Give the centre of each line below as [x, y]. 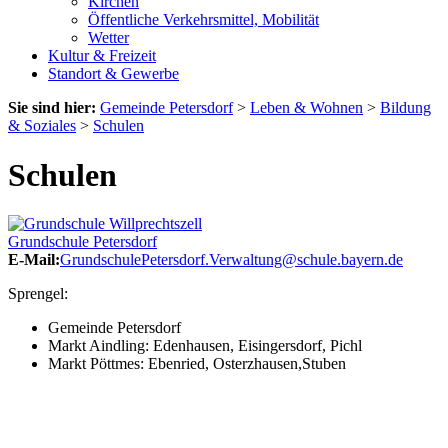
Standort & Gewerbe [113, 74]
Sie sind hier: [52, 108]
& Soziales [42, 126]
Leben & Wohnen [306, 108]
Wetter [108, 38]
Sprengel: [38, 293]
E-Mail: [34, 259]
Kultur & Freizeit [102, 56]
